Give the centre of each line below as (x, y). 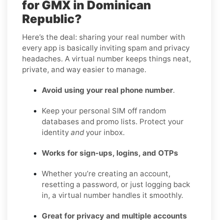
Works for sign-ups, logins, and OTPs (110, 153)
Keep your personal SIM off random (104, 110)
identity (56, 132)
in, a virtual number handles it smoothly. (112, 195)
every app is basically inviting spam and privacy (106, 48)
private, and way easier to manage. (84, 69)
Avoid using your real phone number (107, 90)
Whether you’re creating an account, (106, 173)
